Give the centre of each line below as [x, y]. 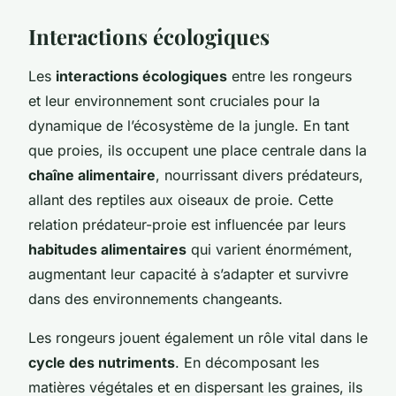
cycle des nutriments [102, 362]
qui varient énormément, [270, 249]
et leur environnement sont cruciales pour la [174, 100]
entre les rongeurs [289, 76]
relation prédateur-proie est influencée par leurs [187, 224]
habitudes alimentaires [107, 249]
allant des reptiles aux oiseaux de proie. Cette [181, 199]
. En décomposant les [247, 362]
